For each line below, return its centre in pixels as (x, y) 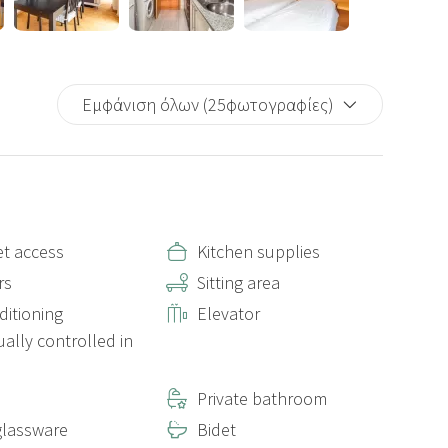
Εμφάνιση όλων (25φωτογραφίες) (208, 104)
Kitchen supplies (258, 251)
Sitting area (238, 282)
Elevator (228, 313)
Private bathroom (262, 398)
